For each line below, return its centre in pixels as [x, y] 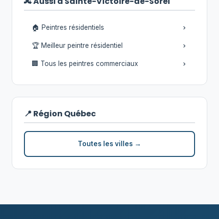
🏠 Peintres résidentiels [68, 27]
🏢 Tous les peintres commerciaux [85, 64]
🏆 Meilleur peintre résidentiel [77, 45]
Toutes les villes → [109, 144]
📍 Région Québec [60, 114]
